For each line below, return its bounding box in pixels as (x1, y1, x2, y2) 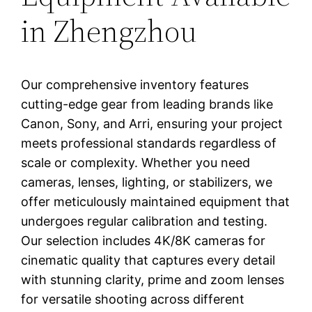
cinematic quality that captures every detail (21, 252, 276, 267)
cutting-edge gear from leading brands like (21, 96, 274, 111)
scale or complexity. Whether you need (21, 155, 251, 170)
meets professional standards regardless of (21, 135, 277, 150)
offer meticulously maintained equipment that (21, 194, 290, 209)
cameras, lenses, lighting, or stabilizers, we (21, 174, 273, 189)
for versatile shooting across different (21, 291, 245, 306)
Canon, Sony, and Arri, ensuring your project (21, 116, 283, 131)
